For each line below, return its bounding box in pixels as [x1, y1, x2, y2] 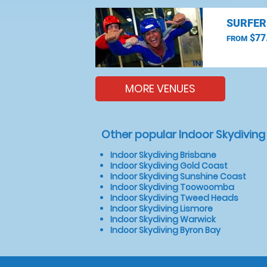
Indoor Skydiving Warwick [110, 213, 216, 225]
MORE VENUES [125, 81, 195, 96]
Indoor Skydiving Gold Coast [110, 160, 228, 172]
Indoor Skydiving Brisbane [110, 149, 216, 161]
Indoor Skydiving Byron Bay [110, 224, 221, 236]
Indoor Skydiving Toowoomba [110, 181, 234, 193]
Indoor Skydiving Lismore [110, 203, 213, 215]
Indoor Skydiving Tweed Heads [110, 192, 238, 204]
